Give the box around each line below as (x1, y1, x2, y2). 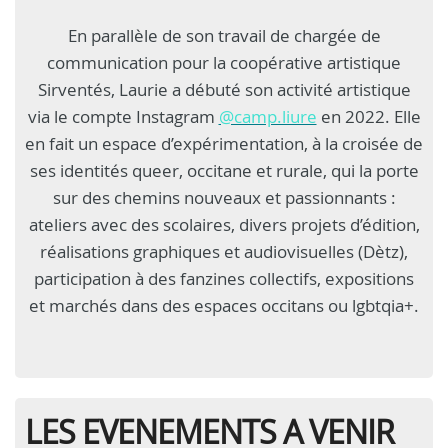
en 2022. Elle (316, 105, 421, 128)
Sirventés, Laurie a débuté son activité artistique (37, 78, 411, 101)
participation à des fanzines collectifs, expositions (34, 267, 414, 290)
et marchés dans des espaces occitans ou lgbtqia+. (29, 294, 419, 317)
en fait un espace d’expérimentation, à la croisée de (25, 132, 423, 155)
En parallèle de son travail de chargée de (67, 24, 381, 47)
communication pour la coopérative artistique (47, 51, 401, 74)
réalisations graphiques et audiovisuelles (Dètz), (40, 240, 408, 263)
